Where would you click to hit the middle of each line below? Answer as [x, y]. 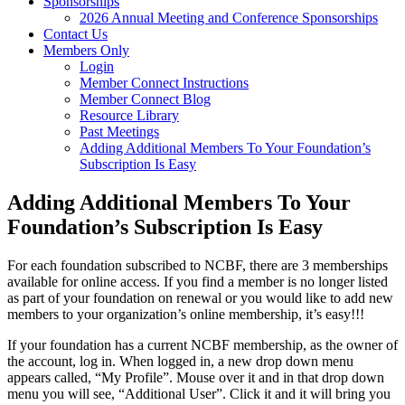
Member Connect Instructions [164, 83]
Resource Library [129, 115]
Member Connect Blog [145, 99]
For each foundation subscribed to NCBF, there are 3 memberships [198, 265]
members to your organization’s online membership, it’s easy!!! [186, 314]
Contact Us [75, 34]
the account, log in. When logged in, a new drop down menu [180, 361]
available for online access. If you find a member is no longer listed [198, 281]
